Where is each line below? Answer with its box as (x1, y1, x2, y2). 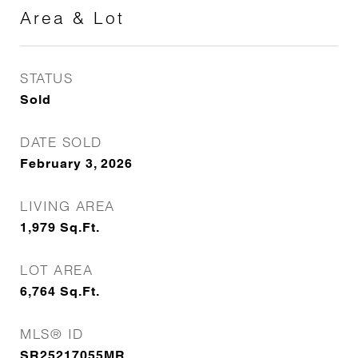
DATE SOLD (20, 133, 102, 150)
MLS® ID (20, 325, 84, 342)
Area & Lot (20, 7, 125, 28)
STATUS (20, 70, 73, 86)
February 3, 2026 (20, 156, 133, 171)
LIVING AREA (20, 197, 115, 214)
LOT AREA (20, 261, 93, 278)
